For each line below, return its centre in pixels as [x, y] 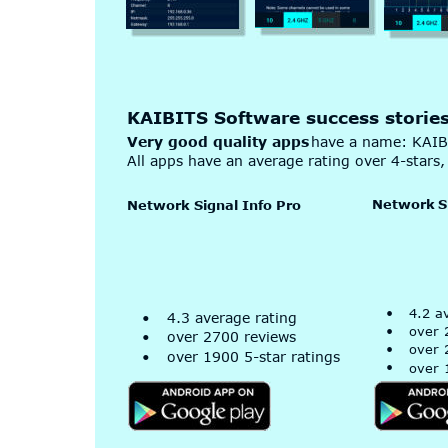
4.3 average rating [231, 317]
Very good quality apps [217, 141]
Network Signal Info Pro [213, 204]
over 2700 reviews [231, 337]
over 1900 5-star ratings [253, 356]
